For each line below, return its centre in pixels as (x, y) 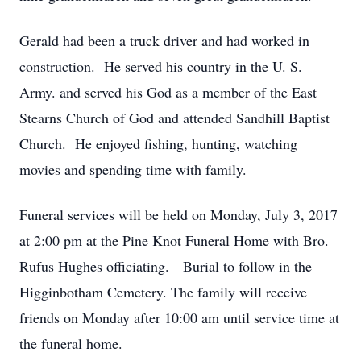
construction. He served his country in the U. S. (161, 66)
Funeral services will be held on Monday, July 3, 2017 (178, 214)
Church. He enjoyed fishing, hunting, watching (158, 143)
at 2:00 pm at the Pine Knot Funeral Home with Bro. (174, 240)
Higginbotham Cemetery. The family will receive (163, 292)
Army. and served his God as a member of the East (168, 92)
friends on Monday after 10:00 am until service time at (179, 317)
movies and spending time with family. (133, 169)
